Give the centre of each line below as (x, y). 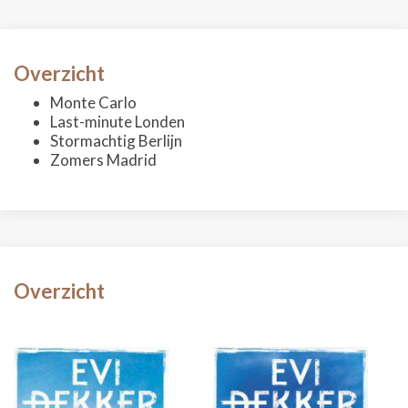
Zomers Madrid (103, 160)
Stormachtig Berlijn (116, 141)
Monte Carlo (93, 102)
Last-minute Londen (117, 122)
